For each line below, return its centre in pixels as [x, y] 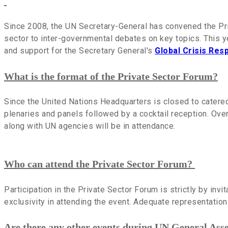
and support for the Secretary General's [79, 51]
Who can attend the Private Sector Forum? [99, 164]
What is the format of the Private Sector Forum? [111, 76]
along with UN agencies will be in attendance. [90, 126]
